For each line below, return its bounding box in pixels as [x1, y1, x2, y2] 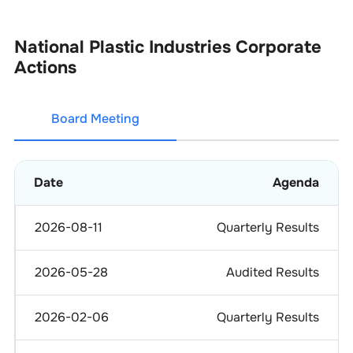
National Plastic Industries [13, 35, 231, 58]
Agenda [272, 173, 319, 191]
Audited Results [225, 263, 319, 281]
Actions [13, 56, 76, 79]
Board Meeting [50, 110, 139, 127]
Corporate [235, 35, 321, 58]
